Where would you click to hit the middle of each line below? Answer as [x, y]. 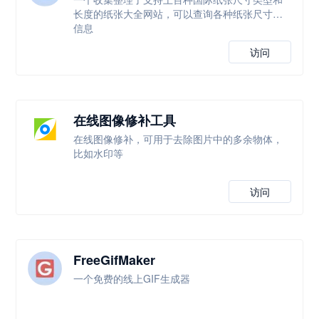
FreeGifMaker [115, 260]
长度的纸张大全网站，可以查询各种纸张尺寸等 [178, 14]
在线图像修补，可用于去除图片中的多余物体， [178, 139]
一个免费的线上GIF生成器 [132, 278]
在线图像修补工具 [125, 120]
